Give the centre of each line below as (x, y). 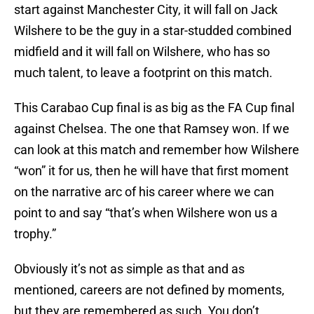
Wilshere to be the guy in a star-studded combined (153, 31)
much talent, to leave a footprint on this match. (143, 73)
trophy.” (35, 234)
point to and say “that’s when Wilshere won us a (146, 213)
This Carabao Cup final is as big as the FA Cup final (154, 108)
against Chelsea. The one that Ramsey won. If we (152, 129)
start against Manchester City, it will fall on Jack (146, 10)
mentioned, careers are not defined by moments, (149, 290)
